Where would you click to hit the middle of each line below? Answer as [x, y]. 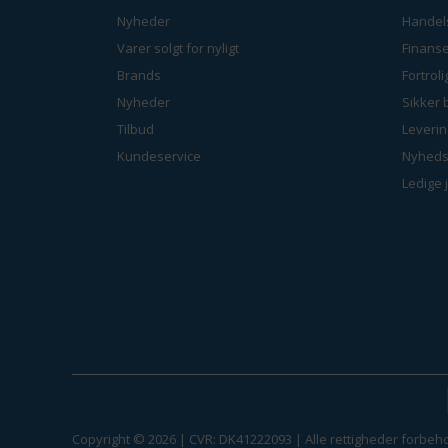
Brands [139, 74]
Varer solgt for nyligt [178, 47]
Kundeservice [159, 155]
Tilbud [135, 128]
